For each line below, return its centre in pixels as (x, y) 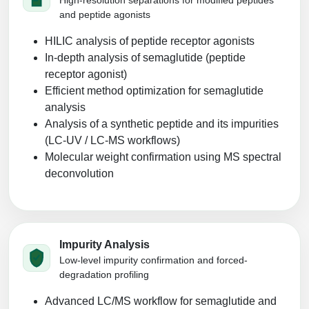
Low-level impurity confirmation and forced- (153, 260)
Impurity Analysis (104, 244)
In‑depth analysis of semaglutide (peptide (145, 57)
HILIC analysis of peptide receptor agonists (150, 41)
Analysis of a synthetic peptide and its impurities (162, 123)
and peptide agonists (105, 14)
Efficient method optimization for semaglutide (154, 90)
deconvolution (79, 173)
